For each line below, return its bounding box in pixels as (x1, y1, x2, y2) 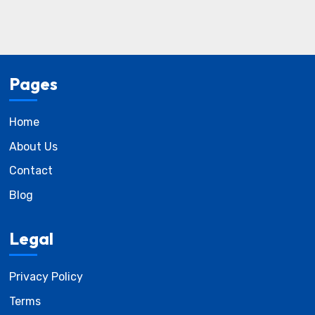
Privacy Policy (8, 270, 83, 284)
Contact (8, 164, 53, 178)
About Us (8, 139, 58, 153)
